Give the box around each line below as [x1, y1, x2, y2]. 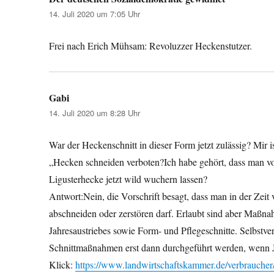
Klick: [49, 257, 76, 271]
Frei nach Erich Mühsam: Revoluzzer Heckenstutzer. [49, 39, 253, 52]
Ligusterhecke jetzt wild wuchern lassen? [49, 172, 208, 185]
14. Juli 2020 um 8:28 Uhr [49, 106, 141, 119]
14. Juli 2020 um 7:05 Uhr [49, 7, 141, 20]
